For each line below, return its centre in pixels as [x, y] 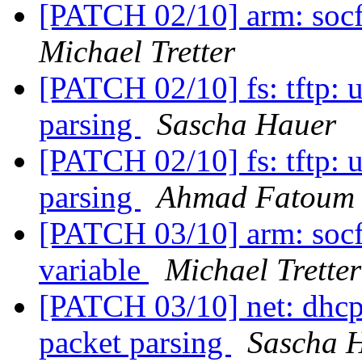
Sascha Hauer [246, 124]
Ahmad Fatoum [256, 197]
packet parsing [135, 343]
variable [94, 270]
